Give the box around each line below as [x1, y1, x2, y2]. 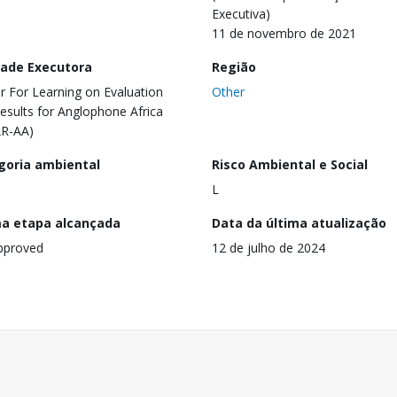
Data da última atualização [212, 214, 386, 231]
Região [212, 58, 256, 75]
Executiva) [212, 4, 270, 22]
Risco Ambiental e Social [212, 155, 368, 173]
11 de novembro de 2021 [212, 24, 356, 42]
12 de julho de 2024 [212, 238, 325, 256]
